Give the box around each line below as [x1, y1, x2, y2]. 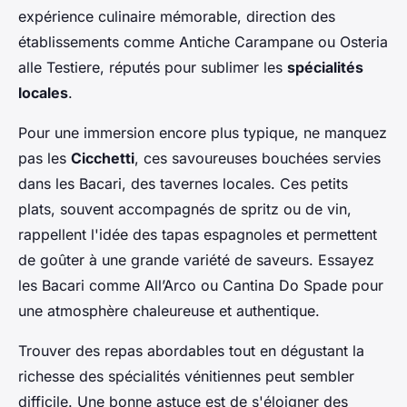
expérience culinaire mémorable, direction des [18, 7, 335, 26]
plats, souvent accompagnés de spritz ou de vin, [18, 200, 352, 219]
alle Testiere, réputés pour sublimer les [18, 58, 287, 77]
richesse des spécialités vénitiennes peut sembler [18, 367, 354, 386]
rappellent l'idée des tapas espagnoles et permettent [18, 225, 377, 244]
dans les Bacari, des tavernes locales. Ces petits [18, 174, 348, 194]
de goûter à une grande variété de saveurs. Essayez [18, 251, 374, 270]
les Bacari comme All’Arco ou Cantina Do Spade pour [18, 276, 383, 295]
